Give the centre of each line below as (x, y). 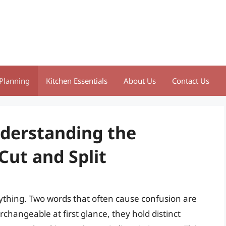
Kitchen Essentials (77, 81)
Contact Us (191, 81)
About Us (140, 81)
